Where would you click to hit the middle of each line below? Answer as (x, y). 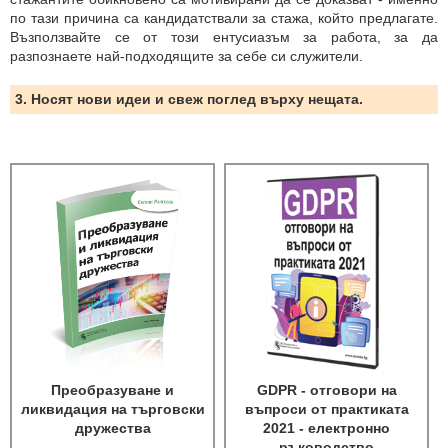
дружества (112, 428)
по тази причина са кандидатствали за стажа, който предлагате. (224, 18)
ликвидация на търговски (112, 409)
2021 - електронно (327, 428)
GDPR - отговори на (326, 390)
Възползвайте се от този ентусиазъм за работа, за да (224, 37)
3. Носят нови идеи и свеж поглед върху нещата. (189, 99)
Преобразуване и (113, 390)
